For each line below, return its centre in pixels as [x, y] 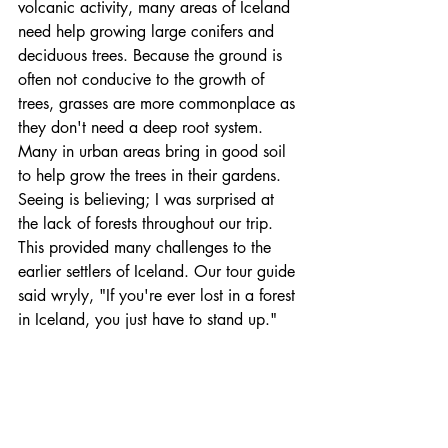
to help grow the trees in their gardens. [152, 175]
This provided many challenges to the [147, 247]
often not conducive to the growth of [143, 79]
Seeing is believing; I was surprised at [148, 199]
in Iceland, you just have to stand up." [147, 319]
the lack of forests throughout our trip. [148, 223]
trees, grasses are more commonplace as [159, 103]
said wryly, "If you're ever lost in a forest [159, 295]
